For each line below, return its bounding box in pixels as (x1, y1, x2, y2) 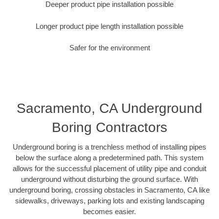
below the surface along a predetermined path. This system (15, 153, 204, 162)
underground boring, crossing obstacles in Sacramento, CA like (9, 185, 210, 194)
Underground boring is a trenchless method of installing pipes (13, 142, 206, 151)
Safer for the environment (69, 44, 150, 52)
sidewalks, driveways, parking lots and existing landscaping (15, 196, 204, 205)
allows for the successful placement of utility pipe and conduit (13, 164, 206, 173)
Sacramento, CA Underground (17, 100, 202, 116)
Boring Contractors (52, 119, 167, 135)
